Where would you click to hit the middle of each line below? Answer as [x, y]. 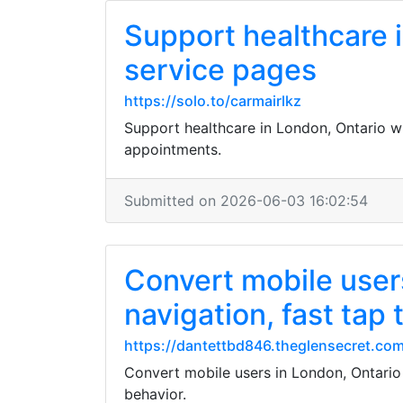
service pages [220, 70]
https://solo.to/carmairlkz [213, 101]
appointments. [173, 149]
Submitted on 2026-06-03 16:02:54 [246, 201]
